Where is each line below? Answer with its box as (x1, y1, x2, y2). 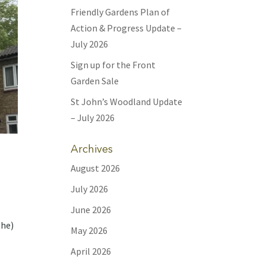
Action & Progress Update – (71, 22, 182, 34)
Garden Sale (71, 75, 119, 87)
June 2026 (71, 204, 112, 216)
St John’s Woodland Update (71, 96, 183, 107)
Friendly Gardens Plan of (71, 6, 170, 18)
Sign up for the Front (71, 59, 156, 71)
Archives (71, 142, 113, 156)
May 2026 (71, 224, 108, 236)
